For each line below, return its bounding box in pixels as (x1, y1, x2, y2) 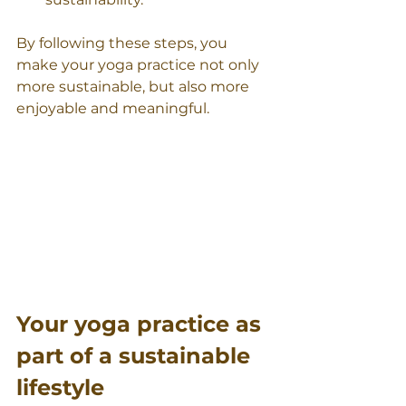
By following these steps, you (16, 34, 231, 53)
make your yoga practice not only (16, 56, 263, 74)
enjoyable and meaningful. (16, 100, 209, 118)
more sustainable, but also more (16, 78, 253, 96)
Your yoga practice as (16, 311, 267, 338)
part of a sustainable (16, 343, 256, 370)
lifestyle (16, 374, 104, 401)
